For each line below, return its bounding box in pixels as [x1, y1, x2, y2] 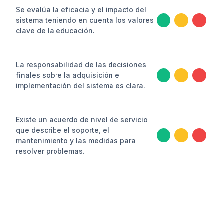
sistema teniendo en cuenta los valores [16, 16, 154, 24]
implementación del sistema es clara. [16, 81, 145, 90]
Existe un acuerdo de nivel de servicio [16, 115, 148, 124]
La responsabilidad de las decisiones [16, 60, 146, 69]
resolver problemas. [16, 147, 85, 155]
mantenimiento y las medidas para [16, 136, 136, 145]
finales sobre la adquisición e [16, 71, 119, 79]
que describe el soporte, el [16, 126, 109, 134]
